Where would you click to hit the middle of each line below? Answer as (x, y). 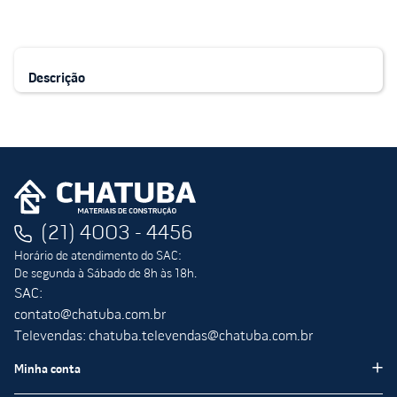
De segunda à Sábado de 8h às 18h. (105, 274)
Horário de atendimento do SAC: (98, 256)
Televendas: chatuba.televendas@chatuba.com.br (163, 336)
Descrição (57, 78)
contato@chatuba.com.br (90, 315)
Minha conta (47, 370)
